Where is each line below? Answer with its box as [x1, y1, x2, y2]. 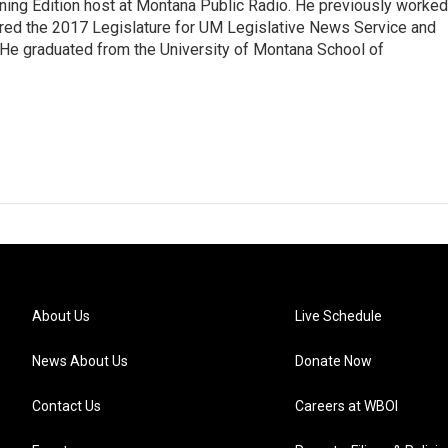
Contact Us [32, 398, 101, 414]
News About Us [32, 353, 128, 369]
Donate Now [295, 353, 373, 369]
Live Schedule [295, 308, 383, 324]
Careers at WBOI [295, 398, 399, 414]
